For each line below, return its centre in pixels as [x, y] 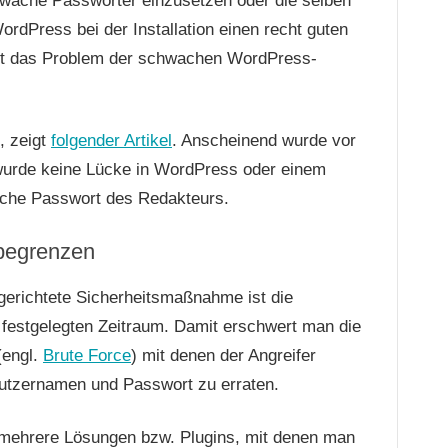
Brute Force [87, 356]
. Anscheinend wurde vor [264, 140]
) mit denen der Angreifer [223, 356]
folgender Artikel [111, 140]
